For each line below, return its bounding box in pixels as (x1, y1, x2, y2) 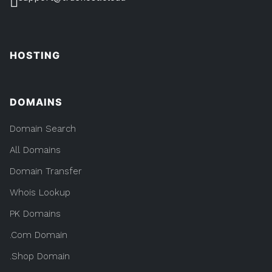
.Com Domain (10, 229, 67, 240)
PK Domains (10, 208, 61, 219)
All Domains (10, 144, 61, 155)
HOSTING (10, 49, 60, 61)
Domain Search (10, 123, 76, 134)
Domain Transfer (10, 165, 82, 177)
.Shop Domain (10, 250, 70, 262)
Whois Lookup (10, 186, 70, 198)
